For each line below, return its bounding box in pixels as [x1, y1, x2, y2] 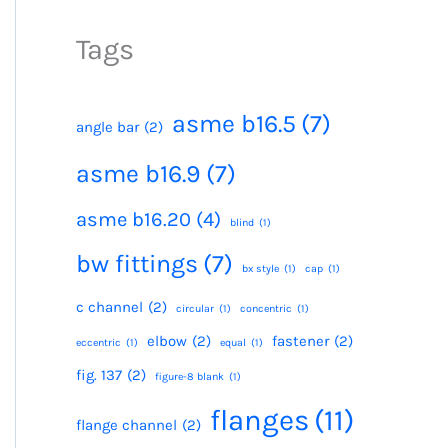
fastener [272, 332, 329, 350]
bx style [242, 262, 279, 275]
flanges [210, 403, 309, 437]
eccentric [76, 336, 121, 349]
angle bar [76, 118, 139, 136]
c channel [76, 298, 143, 316]
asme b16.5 [172, 109, 296, 138]
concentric [240, 302, 292, 315]
